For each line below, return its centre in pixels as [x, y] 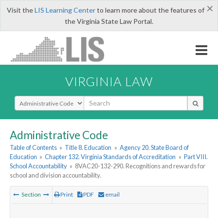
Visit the [20, 10]
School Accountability [38, 166]
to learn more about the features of [150, 10]
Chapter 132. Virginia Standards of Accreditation [110, 157]
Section [31, 195]
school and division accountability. [55, 175]
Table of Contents [33, 148]
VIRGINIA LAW [109, 81]
